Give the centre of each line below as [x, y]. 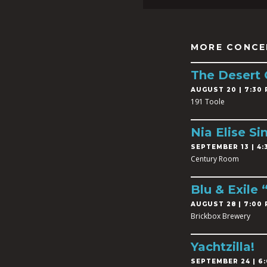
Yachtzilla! [223, 247]
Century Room [215, 159]
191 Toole [208, 102]
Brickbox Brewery [221, 216]
